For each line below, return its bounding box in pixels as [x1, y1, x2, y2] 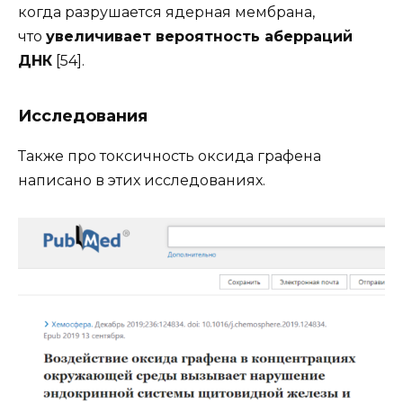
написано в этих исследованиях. [18, 172, 265, 190]
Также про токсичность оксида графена [18, 148, 321, 166]
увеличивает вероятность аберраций [46, 28, 353, 46]
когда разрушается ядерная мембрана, [18, 4, 315, 22]
